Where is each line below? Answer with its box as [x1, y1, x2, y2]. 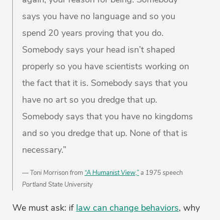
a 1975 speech [139, 168, 183, 178]
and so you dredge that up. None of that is [22, 127, 188, 139]
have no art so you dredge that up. [22, 94, 157, 106]
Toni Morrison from [30, 168, 84, 178]
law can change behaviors [76, 202, 179, 214]
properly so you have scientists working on [22, 60, 189, 73]
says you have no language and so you [22, 10, 175, 23]
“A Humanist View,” [84, 168, 139, 178]
